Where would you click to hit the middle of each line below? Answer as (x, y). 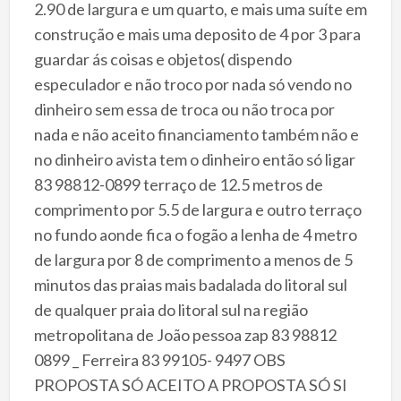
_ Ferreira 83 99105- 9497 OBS (177, 359)
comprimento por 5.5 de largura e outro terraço (197, 209)
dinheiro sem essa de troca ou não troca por (184, 109)
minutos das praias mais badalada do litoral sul (190, 284)
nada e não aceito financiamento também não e (196, 134)
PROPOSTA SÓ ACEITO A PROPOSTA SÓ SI (190, 384)
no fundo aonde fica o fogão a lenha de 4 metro (195, 234)
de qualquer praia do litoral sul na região (171, 309)
